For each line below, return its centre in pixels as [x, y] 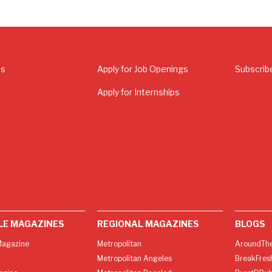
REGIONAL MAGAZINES [148, 223]
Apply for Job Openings [143, 69]
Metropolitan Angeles [135, 258]
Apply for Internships [139, 92]
